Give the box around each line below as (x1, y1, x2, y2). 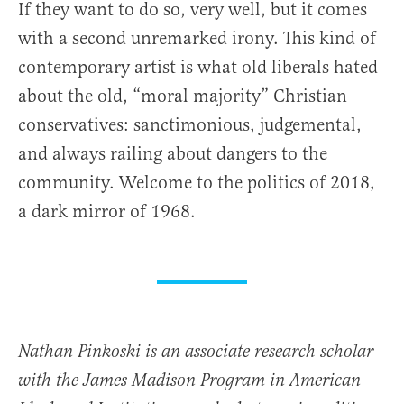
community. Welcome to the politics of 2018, (18, 171, 375, 195)
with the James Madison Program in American (18, 370, 361, 393)
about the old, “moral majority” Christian (18, 85, 347, 108)
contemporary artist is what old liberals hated (18, 56, 378, 79)
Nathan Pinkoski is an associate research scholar (18, 341, 373, 364)
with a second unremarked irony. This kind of (18, 27, 376, 50)
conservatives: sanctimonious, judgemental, (18, 114, 362, 137)
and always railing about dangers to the (18, 142, 327, 166)
